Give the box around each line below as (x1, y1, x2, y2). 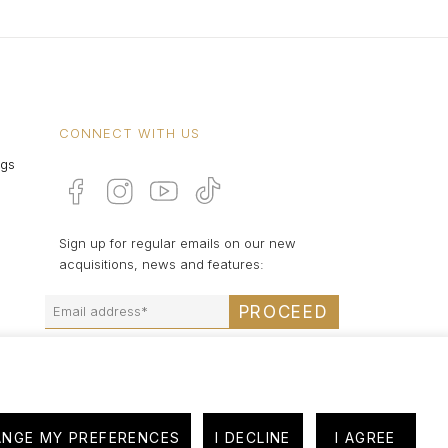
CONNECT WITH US (59, 124, 201, 141)
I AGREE (335, 429, 396, 446)
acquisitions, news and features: (59, 255, 265, 272)
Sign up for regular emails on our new (59, 234, 297, 251)
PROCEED (238, 301, 329, 322)
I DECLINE (215, 429, 291, 446)
